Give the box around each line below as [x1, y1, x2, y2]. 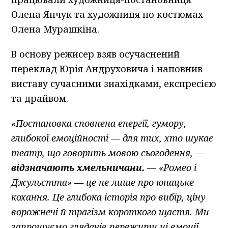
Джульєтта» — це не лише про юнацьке [11, 176, 194, 188]
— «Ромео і [145, 161, 197, 174]
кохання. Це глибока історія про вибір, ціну [11, 190, 206, 203]
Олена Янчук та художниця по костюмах [11, 8, 204, 20]
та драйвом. [11, 92, 69, 104]
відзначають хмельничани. [11, 161, 145, 174]
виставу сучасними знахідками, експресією [11, 77, 217, 90]
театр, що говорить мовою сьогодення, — [11, 146, 205, 159]
